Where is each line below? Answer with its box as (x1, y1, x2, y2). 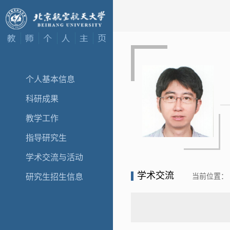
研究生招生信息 (26, 172, 83, 181)
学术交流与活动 (26, 153, 83, 162)
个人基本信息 (26, 75, 75, 84)
